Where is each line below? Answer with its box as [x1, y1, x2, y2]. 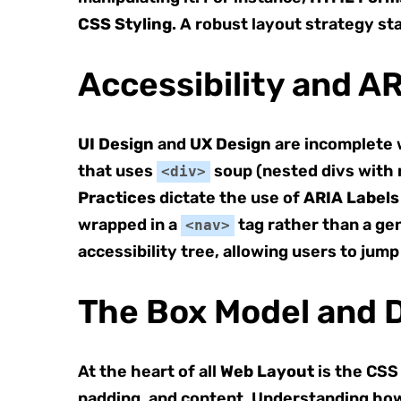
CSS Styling [78, 14, 172, 34]
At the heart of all [78, 362, 220, 381]
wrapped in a [78, 215, 181, 235]
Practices [78, 188, 156, 208]
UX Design [190, 134, 271, 154]
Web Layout [220, 362, 314, 381]
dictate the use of [156, 188, 303, 208]
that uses [78, 161, 157, 181]
